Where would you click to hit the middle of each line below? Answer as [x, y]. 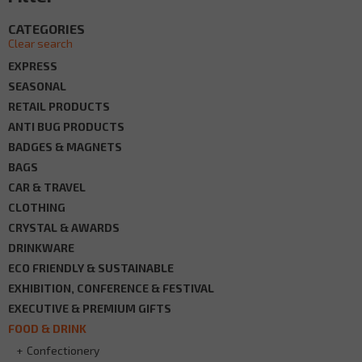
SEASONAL [37, 86]
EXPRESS [33, 65]
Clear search [40, 43]
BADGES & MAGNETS [65, 146]
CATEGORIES [46, 28]
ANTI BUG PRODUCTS [66, 126]
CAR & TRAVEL [47, 187]
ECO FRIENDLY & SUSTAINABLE [91, 267]
